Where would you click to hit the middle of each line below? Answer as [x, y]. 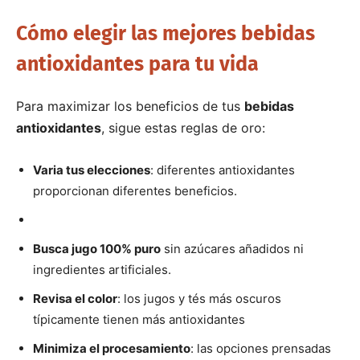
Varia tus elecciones [92, 170]
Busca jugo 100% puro [97, 248]
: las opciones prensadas [261, 348]
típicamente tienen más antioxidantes [139, 319]
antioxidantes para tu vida [137, 64]
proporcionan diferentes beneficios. [135, 190]
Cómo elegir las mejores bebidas [166, 33]
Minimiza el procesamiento [112, 348]
